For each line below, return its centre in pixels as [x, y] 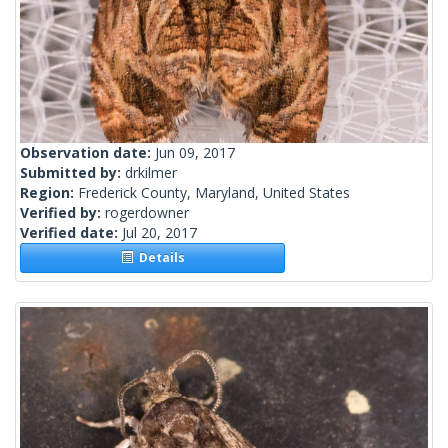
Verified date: [71, 233]
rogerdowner [147, 213]
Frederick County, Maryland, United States [214, 193]
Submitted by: [72, 173]
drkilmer [151, 173]
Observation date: [87, 153]
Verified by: [62, 213]
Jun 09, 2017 [195, 153]
